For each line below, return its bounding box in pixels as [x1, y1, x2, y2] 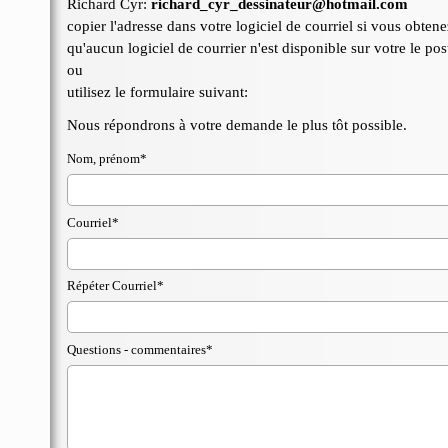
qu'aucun [66, 40, 128, 56]
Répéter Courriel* [66, 278, 164, 293]
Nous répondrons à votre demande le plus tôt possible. [66, 117, 407, 133]
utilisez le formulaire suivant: [66, 84, 248, 100]
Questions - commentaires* [66, 342, 213, 357]
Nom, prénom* [66, 151, 147, 166]
